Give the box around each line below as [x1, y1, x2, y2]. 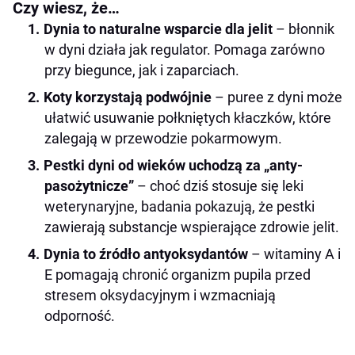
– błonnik [273, 20, 334, 37]
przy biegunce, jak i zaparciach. [44, 61, 239, 78]
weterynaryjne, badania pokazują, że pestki [44, 197, 315, 215]
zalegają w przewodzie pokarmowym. [44, 129, 282, 147]
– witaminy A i [248, 245, 341, 262]
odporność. [44, 307, 115, 324]
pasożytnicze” [44, 177, 134, 194]
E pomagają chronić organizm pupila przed [44, 265, 311, 283]
